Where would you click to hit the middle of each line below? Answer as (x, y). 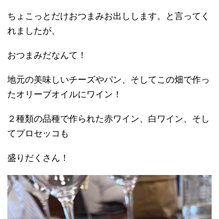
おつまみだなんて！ (47, 55)
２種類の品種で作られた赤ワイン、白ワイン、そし (109, 118)
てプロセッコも (38, 133)
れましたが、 (34, 30)
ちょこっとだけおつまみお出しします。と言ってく (109, 16)
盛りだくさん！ (38, 157)
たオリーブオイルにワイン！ (65, 94)
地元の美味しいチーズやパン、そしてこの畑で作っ (109, 79)
